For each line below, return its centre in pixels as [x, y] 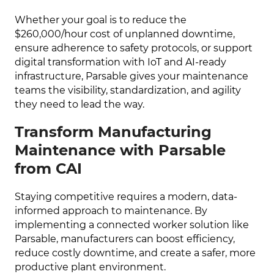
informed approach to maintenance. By [111, 211]
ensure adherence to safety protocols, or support [134, 48]
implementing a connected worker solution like [132, 225]
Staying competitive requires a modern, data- [126, 197]
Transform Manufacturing [113, 132]
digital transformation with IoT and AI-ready [121, 62]
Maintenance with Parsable [120, 150]
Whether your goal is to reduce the [101, 20]
